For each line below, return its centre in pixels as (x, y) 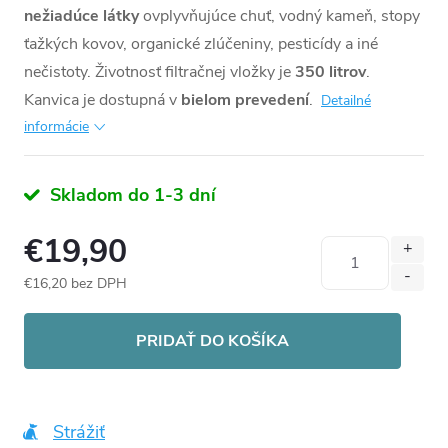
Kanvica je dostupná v (102, 99)
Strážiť (79, 431)
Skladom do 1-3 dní (130, 194)
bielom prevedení (245, 99)
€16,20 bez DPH (75, 283)
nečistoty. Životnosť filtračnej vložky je (159, 71)
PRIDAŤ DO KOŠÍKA (212, 340)
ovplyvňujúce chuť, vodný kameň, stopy (279, 15)
